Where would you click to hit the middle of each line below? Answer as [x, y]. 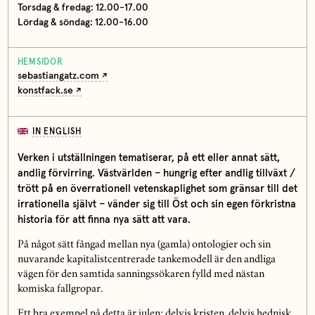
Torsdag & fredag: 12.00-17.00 [83, 7]
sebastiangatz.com [58, 76]
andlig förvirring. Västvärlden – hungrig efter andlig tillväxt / [156, 173]
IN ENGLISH [57, 132]
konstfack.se [45, 91]
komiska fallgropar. [60, 289]
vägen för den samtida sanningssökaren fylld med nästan [141, 275]
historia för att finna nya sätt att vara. [104, 219]
